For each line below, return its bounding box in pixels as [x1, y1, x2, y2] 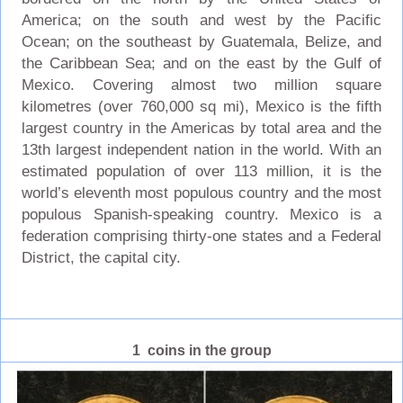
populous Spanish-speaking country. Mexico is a [21, 205, 382, 223]
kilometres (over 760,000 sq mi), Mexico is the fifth [21, 97, 382, 115]
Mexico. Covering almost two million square [21, 76, 382, 94]
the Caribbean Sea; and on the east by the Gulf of [21, 54, 382, 72]
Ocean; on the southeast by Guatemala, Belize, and [21, 32, 382, 50]
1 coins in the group [131, 342, 272, 358]
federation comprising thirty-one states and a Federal [21, 227, 382, 245]
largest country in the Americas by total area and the [21, 119, 382, 137]
